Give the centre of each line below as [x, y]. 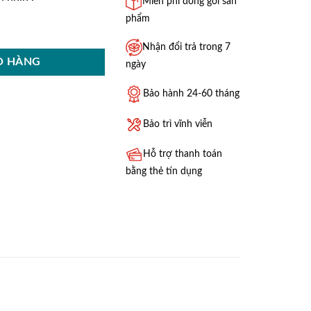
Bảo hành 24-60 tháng [191, 94]
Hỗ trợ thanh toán [183, 154]
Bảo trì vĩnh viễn [178, 124]
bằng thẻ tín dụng [164, 171]
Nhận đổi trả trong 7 [186, 47]
